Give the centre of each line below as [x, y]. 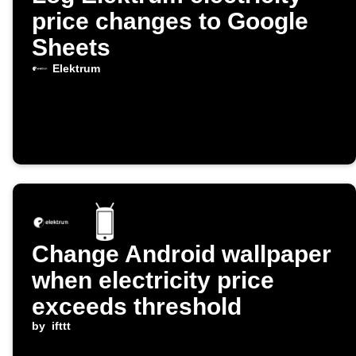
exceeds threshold [137, 307]
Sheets [71, 48]
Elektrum [76, 69]
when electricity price [153, 281]
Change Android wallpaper [182, 254]
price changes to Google [170, 21]
